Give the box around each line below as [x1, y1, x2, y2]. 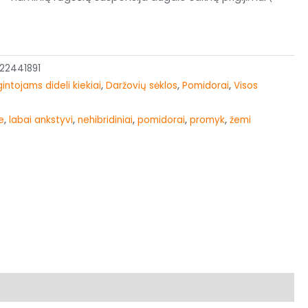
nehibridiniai [78, 113, 133, 127]
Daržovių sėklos [106, 79, 178, 93]
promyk [190, 113, 225, 127]
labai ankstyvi [9, 113, 74, 127]
